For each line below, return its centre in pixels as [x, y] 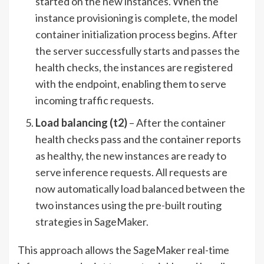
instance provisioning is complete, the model [136, 17]
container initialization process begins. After [136, 34]
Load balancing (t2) [81, 122]
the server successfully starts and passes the [138, 50]
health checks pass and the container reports [138, 139]
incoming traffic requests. [95, 100]
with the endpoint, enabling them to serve [131, 83]
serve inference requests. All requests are [131, 172]
